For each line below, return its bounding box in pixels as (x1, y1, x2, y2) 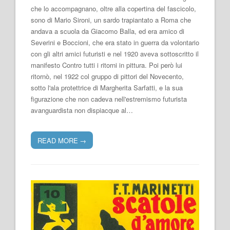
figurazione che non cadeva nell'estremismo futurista (31, 94, 187, 104)
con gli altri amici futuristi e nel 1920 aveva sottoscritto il (31, 49, 199, 59)
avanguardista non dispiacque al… (31, 105, 133, 116)
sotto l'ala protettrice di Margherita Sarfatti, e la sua (31, 83, 183, 93)
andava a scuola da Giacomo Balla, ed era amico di (31, 26, 184, 36)
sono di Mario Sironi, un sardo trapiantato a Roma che (31, 15, 191, 25)
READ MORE (37, 135, 78, 145)
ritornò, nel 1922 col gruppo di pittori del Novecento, (31, 71, 184, 82)
